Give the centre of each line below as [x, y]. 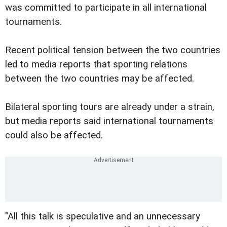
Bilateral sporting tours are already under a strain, [110, 107]
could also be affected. [54, 136]
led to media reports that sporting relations [96, 65]
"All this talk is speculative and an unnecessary [103, 217]
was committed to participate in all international [106, 8]
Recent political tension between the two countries [113, 50]
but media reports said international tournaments [109, 121]
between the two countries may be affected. [100, 79]
